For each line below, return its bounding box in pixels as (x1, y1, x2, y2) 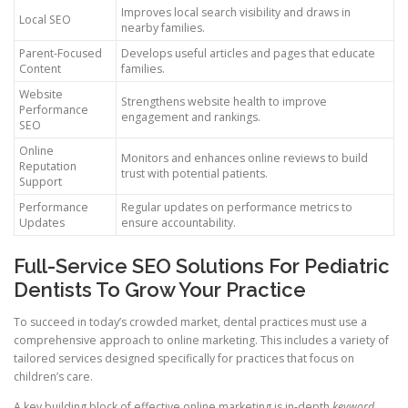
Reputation (19, 158, 76, 175)
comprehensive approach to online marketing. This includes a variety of (14, 332, 389, 349)
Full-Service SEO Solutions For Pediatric (14, 254, 390, 279)
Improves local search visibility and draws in (121, 5, 351, 21)
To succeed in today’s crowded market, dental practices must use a (14, 314, 367, 331)
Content (19, 61, 61, 77)
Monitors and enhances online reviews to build (121, 150, 368, 167)
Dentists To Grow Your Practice (14, 278, 306, 302)
